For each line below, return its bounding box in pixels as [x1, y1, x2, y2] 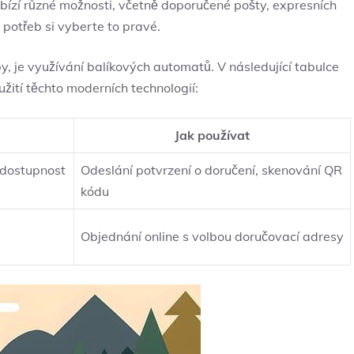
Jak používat [175, 127, 250, 144]
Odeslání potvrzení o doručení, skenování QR [81, 162, 342, 179]
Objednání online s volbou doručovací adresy [81, 228, 344, 245]
